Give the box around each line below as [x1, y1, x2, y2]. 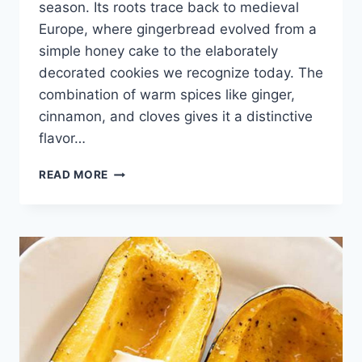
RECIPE [107, 198, 150, 212]
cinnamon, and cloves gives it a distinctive [39, 108, 313, 125]
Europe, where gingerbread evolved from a [39, 21, 317, 38]
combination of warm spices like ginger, [39, 86, 295, 103]
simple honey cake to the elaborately [39, 43, 278, 60]
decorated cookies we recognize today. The [39, 65, 323, 82]
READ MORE [39, 168, 109, 182]
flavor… [39, 130, 86, 147]
